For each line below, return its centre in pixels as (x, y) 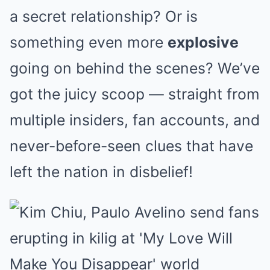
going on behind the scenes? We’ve (135, 68)
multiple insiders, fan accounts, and (135, 120)
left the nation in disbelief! (101, 171)
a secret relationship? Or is (104, 16)
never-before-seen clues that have (131, 146)
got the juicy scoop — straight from (135, 94)
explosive (203, 42)
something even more (89, 42)
